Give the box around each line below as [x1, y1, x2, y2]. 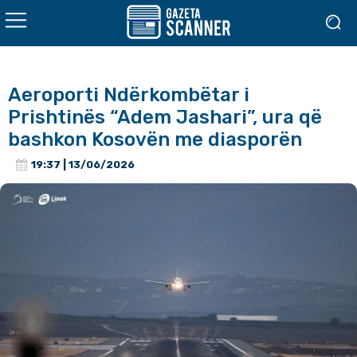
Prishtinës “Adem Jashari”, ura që [8, 106, 322, 128]
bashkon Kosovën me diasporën [8, 128, 302, 151]
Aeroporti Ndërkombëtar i [8, 84, 249, 106]
